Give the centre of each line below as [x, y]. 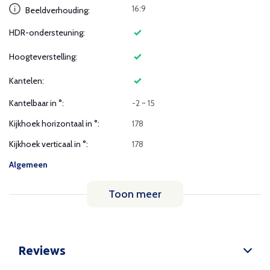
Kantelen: [27, 81]
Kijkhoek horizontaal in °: [54, 124]
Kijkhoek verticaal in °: [49, 144]
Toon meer [135, 194]
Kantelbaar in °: [36, 103]
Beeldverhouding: [57, 10]
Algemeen [28, 165]
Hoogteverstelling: [43, 57]
